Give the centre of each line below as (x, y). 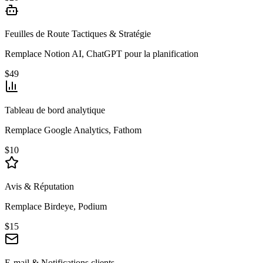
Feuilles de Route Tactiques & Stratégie (78, 34)
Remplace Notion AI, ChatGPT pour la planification (102, 54)
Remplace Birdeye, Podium (56, 207)
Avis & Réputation (39, 187)
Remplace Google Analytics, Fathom (73, 130)
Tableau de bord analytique (55, 110)
